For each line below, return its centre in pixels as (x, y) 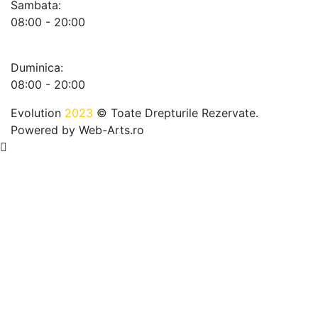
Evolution (38, 113)
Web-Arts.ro (111, 130)
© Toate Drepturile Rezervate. (176, 113)
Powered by (45, 130)
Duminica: (37, 67)
